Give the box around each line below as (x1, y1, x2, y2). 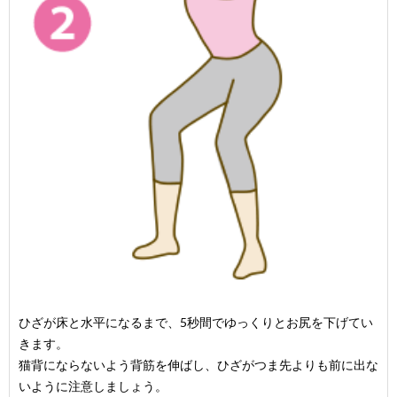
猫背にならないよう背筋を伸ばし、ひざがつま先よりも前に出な (19, 357, 378, 373)
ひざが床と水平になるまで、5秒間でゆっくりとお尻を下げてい (19, 315, 373, 331)
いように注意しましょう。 (19, 378, 167, 394)
